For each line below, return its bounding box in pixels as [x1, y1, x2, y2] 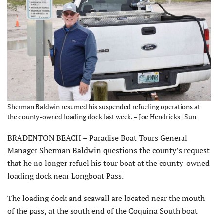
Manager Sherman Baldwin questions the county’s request [7, 145, 210, 156]
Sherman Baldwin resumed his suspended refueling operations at [7, 101, 200, 111]
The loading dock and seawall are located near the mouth [7, 192, 205, 203]
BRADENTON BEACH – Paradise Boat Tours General [7, 132, 187, 143]
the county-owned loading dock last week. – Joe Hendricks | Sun [7, 111, 196, 121]
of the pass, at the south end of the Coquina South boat [7, 205, 198, 216]
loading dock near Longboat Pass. [7, 170, 124, 181]
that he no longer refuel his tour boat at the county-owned [7, 157, 210, 168]
